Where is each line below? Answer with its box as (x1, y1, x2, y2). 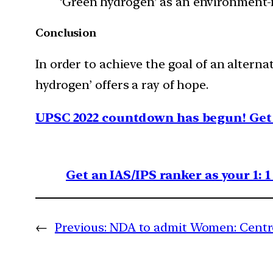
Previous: (54, 220, 107, 235)
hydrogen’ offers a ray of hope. (35, 77, 208, 93)
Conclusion (35, 26, 96, 40)
